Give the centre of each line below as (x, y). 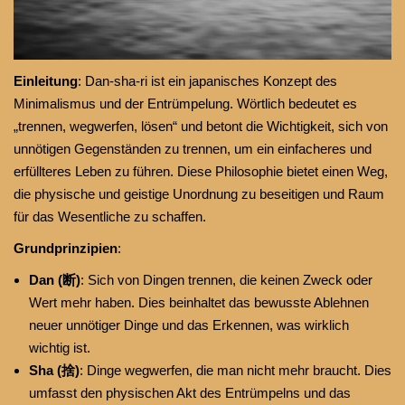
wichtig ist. (60, 347)
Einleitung (46, 80)
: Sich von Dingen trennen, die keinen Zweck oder (226, 279)
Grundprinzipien (66, 248)
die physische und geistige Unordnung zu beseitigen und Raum (199, 193)
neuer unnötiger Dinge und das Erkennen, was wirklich (189, 325)
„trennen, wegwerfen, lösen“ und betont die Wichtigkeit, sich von (201, 126)
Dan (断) (55, 279)
